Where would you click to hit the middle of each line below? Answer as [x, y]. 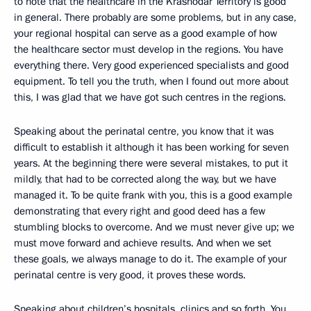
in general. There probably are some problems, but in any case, [155, 17]
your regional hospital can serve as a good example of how [145, 33]
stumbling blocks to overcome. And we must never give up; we [154, 227]
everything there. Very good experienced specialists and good [151, 65]
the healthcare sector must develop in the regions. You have [149, 49]
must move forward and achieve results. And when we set [143, 243]
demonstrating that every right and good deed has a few [140, 211]
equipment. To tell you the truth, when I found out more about [151, 81]
